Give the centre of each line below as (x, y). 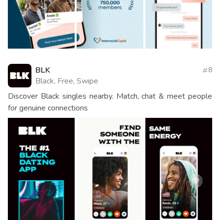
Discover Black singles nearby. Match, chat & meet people (110, 96)
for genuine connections (48, 108)
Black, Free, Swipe (67, 81)
